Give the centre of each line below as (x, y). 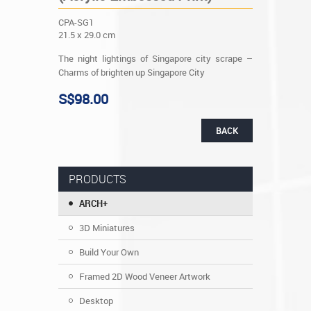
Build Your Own (109, 252)
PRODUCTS (98, 179)
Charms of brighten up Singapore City (132, 72)
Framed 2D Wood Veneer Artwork (145, 276)
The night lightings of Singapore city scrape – (155, 58)
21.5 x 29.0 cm (87, 34)
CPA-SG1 (76, 22)
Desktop (96, 300)
